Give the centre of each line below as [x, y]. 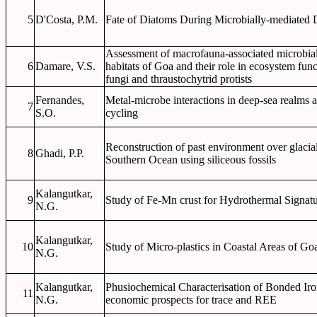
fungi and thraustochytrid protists [179, 79]
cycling [122, 113]
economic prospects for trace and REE [191, 300]
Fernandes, [60, 100]
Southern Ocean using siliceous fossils [191, 160]
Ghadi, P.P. [60, 153]
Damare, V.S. [65, 66]
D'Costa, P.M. [67, 19]
